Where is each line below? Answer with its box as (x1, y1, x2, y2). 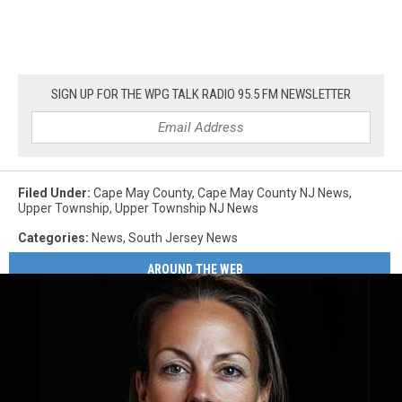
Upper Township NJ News (115, 201, 258, 216)
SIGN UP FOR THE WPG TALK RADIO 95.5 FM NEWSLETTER (51, 86, 351, 103)
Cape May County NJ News (197, 186, 349, 201)
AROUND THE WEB (147, 261, 244, 276)
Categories (18, 231, 85, 246)
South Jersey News (128, 231, 238, 246)
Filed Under (18, 186, 87, 201)
